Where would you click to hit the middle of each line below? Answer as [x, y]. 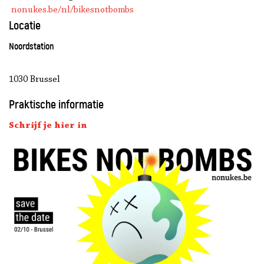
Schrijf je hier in [48, 125]
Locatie [25, 25]
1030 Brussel [34, 79]
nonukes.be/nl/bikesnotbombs [72, 10]
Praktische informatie [56, 104]
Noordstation [32, 46]
